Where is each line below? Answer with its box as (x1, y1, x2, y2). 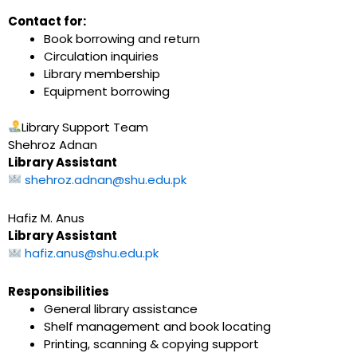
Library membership (44, 65, 160, 83)
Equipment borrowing (44, 83, 170, 100)
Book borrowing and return (44, 30, 200, 48)
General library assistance (44, 300, 198, 318)
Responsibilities (8, 283, 109, 300)
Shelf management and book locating (44, 318, 271, 335)
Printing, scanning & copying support (44, 335, 259, 353)
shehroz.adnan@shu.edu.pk (25, 171, 187, 188)
